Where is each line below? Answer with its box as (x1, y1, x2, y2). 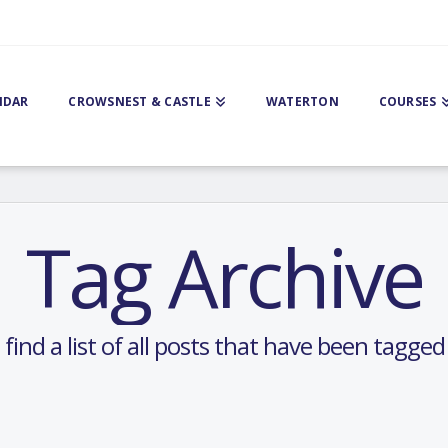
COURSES (378, 93, 437, 110)
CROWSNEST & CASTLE (68, 93, 211, 110)
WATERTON (265, 93, 339, 110)
